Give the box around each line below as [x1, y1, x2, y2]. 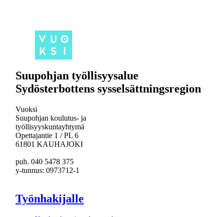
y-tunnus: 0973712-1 [15, 166, 79, 175]
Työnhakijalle [15, 192, 84, 205]
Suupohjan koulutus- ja [15, 114, 86, 123]
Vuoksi [15, 105, 37, 114]
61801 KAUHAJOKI [15, 140, 83, 149]
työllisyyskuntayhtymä [15, 123, 84, 131]
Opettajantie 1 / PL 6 [15, 131, 78, 140]
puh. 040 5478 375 [15, 157, 74, 166]
